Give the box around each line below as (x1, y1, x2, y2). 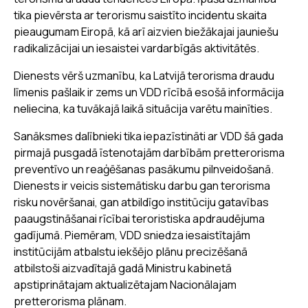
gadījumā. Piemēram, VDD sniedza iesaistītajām (14, 227, 250, 243)
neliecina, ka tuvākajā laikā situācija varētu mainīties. (14, 100, 274, 116)
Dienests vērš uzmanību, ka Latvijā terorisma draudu (14, 67, 274, 83)
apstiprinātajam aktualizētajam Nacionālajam (14, 276, 236, 292)
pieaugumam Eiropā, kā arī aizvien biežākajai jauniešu (14, 23, 278, 39)
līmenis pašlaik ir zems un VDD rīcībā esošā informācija (14, 84, 284, 100)
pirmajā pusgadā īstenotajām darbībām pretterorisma (14, 144, 285, 160)
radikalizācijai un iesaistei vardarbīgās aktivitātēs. (14, 40, 259, 56)
